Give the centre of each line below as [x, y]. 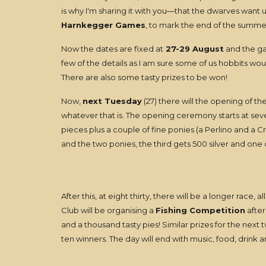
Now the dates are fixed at [112, 49]
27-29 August [193, 49]
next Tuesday [112, 101]
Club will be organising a [108, 210]
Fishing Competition [200, 210]
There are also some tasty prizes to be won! [144, 77]
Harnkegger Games [103, 25]
